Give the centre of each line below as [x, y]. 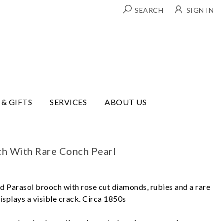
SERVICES [69, 102]
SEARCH [149, 10]
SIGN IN [200, 10]
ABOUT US [126, 102]
